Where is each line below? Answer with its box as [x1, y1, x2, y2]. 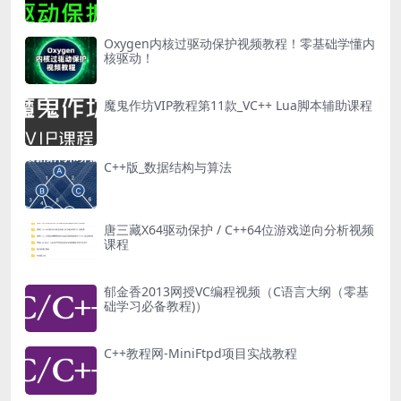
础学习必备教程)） [104, 297, 208, 315]
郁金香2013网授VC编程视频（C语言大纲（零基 [104, 283, 369, 301]
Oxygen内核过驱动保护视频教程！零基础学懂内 [104, 34, 375, 52]
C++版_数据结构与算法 [104, 158, 232, 176]
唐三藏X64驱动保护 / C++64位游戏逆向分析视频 [104, 220, 374, 238]
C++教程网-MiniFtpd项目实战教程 [104, 345, 297, 363]
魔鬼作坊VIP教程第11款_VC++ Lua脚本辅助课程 [104, 97, 372, 115]
